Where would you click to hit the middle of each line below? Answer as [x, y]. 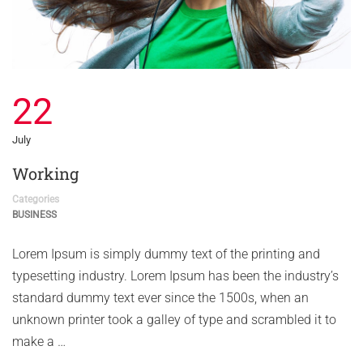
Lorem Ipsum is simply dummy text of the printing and [166, 254]
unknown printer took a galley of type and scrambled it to [174, 319]
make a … [39, 341]
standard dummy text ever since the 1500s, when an [160, 297]
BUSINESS [34, 214]
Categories [36, 199]
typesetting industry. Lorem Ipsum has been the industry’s [175, 275]
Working [45, 173]
